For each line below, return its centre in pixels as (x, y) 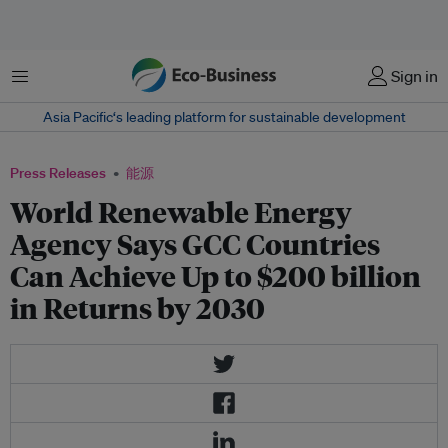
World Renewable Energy (181, 211)
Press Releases (58, 173)
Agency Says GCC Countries (195, 243)
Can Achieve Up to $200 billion (215, 275)
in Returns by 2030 (137, 307)
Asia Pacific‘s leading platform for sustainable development (224, 117)
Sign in (414, 76)
